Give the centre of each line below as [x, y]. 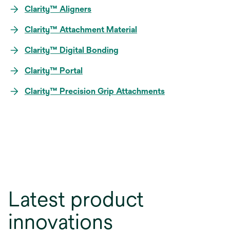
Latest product [76, 199]
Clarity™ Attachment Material [81, 30]
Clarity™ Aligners [58, 9]
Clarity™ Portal [54, 71]
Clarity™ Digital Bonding [72, 50]
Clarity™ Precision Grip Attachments [95, 91]
